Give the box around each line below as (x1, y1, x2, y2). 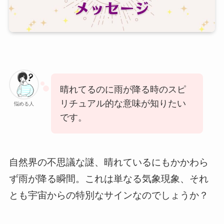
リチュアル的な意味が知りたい (59, 98, 186, 108)
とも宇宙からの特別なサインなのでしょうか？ (8, 190, 208, 201)
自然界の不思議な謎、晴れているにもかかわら (8, 157, 208, 168)
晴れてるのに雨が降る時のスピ (59, 84, 186, 94)
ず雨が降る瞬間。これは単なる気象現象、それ (8, 173, 208, 184)
